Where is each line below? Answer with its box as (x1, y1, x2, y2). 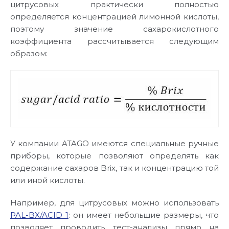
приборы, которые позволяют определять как (10, 151, 219, 161)
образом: (10, 49, 48, 59)
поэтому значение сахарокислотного (10, 24, 219, 34)
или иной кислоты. (10, 175, 85, 186)
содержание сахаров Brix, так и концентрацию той (10, 163, 219, 173)
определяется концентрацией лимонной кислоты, (10, 12, 219, 22)
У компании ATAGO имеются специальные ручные (10, 139, 219, 149)
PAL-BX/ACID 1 (10, 210, 68, 220)
